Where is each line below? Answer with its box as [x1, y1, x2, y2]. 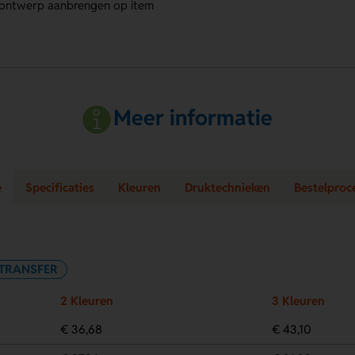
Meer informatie [113, 104, 273, 132]
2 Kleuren [59, 292, 113, 308]
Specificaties [25, 179, 94, 195]
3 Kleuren [271, 292, 325, 308]
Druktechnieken [185, 179, 270, 195]
